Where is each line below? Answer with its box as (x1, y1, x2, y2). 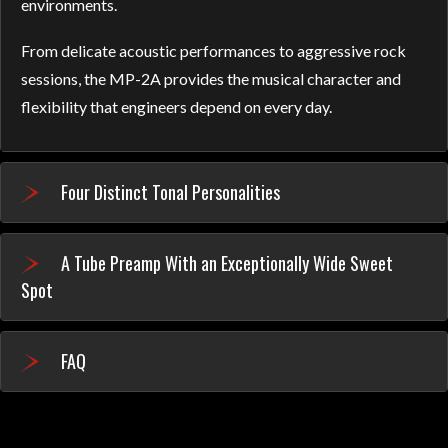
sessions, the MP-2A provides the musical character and (21, 68, 401, 88)
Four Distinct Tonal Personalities (49, 178, 280, 205)
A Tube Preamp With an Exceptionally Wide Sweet (49, 249, 393, 276)
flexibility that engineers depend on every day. (21, 96, 332, 116)
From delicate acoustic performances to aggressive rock (21, 40, 406, 60)
